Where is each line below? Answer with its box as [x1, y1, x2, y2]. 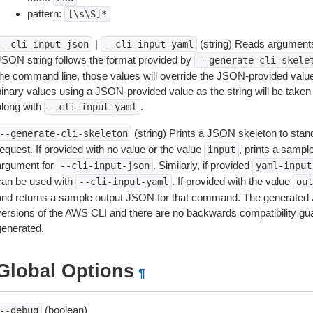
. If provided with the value [171, 175, 293, 187]
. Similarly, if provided [152, 159, 252, 171]
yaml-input [255, 160, 312, 171]
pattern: [27, 8, 64, 20]
